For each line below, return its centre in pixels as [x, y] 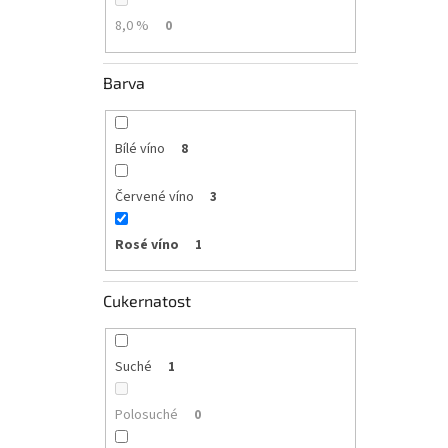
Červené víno [154, 196]
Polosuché [146, 415]
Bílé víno [139, 148]
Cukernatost [147, 301]
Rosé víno [146, 244]
